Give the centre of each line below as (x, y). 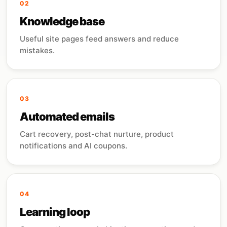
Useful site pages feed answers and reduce (99, 39)
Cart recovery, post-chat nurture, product (97, 134)
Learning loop (55, 212)
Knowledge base (62, 21)
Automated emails (67, 117)
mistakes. (37, 50)
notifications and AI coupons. (73, 146)
